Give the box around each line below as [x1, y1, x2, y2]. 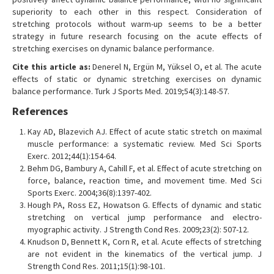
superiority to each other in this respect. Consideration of [12, 6, 262, 18]
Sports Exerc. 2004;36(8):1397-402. [28, 187, 152, 199]
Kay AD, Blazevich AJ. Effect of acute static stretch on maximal [28, 126, 262, 138]
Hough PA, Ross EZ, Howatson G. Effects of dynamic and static [28, 199, 262, 211]
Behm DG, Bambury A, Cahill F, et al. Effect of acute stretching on [28, 163, 262, 174]
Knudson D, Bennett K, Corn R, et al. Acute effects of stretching [28, 236, 262, 248]
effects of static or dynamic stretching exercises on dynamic [12, 73, 262, 85]
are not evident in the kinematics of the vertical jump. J [28, 248, 262, 260]
